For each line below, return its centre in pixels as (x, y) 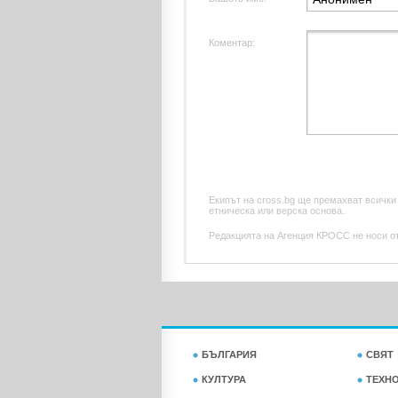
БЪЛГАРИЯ (229, 354)
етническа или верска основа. (277, 211)
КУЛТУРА (224, 379)
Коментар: (232, 43)
